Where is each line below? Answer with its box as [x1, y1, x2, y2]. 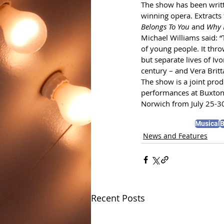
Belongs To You [141, 21, 191, 31]
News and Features [143, 130, 207, 140]
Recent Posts [91, 191, 145, 204]
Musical [195, 119, 220, 127]
